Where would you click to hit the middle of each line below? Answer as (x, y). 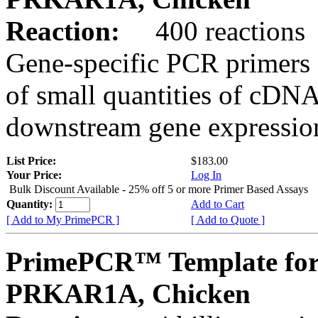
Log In (206, 175)
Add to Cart (218, 204)
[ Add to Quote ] (228, 219)
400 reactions (216, 31)
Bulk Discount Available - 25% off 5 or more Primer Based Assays (159, 189)
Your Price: (34, 175)
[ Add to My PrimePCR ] (63, 219)
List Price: (33, 160)
